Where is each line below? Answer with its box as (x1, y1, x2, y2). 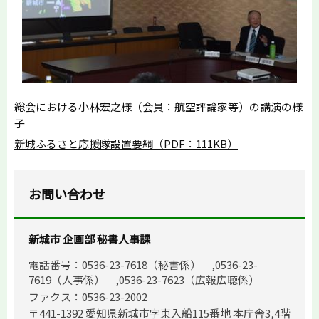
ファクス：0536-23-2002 (28, 288, 147, 304)
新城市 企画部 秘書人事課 (28, 231, 150, 247)
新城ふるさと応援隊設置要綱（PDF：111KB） (14, 136, 238, 152)
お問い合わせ (28, 184, 105, 204)
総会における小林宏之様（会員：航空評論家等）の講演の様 (14, 99, 303, 115)
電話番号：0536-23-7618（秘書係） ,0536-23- (28, 257, 258, 273)
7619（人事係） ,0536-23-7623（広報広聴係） (28, 272, 259, 288)
